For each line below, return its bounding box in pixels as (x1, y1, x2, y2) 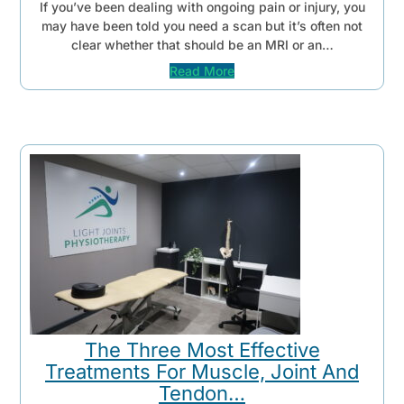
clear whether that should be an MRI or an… (70, 36, 334, 52)
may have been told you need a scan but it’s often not (41, 17, 363, 33)
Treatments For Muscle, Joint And (45, 360, 359, 384)
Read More (170, 62, 234, 78)
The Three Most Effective (84, 338, 320, 363)
